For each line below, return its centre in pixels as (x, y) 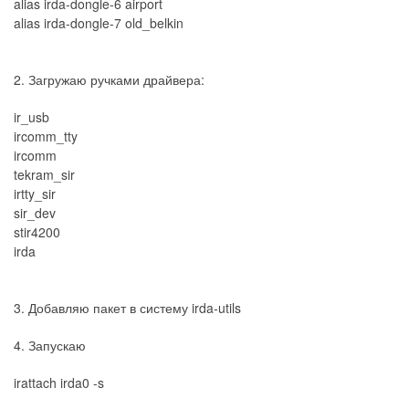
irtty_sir (44, 193)
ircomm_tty (46, 136)
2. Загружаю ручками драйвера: (109, 79)
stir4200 (42, 231)
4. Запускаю (50, 345)
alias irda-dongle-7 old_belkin (99, 22)
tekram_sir (44, 174)
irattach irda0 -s (59, 382)
